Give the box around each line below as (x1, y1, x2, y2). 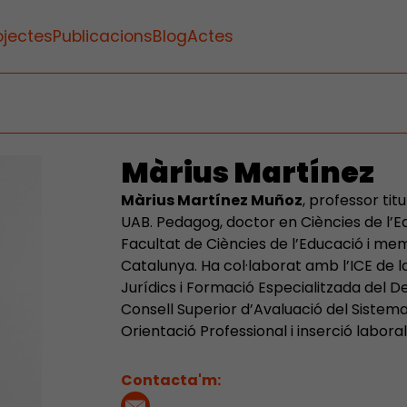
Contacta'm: (120, 370, 221, 391)
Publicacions (53, 25, 153, 47)
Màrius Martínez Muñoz (120, 190, 303, 211)
